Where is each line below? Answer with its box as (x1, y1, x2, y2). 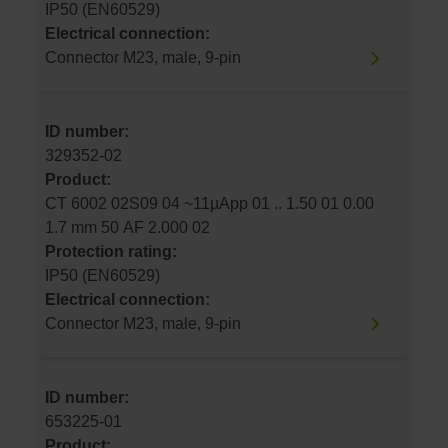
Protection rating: (45, 243, 177, 261)
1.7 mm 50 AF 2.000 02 (148, 219, 210, 237)
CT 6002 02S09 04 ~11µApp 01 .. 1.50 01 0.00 (45, 195, 286, 213)
